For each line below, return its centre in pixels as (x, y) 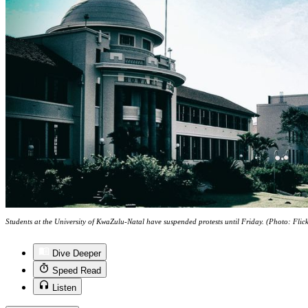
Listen (64, 288)
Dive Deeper (77, 254)
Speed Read (77, 271)
